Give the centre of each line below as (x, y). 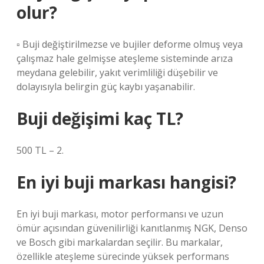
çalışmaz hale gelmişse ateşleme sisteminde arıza (125, 58)
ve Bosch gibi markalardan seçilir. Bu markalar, (120, 242)
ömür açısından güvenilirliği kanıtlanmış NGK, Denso (132, 228)
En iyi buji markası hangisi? (126, 182)
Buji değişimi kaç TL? (100, 118)
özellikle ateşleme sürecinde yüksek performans (123, 256)
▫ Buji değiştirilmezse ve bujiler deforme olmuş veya (130, 44)
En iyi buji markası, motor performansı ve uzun (120, 214)
